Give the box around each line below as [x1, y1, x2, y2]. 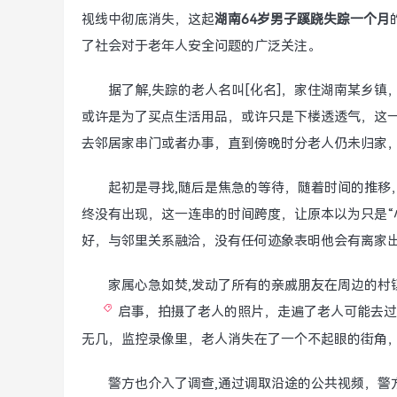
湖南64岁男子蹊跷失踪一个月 [214, 12, 390, 27]
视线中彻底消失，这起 [82, 12, 214, 27]
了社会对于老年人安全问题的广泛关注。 [82, 38, 321, 54]
